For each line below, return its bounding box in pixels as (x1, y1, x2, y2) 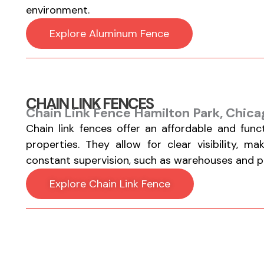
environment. (25, 3, 90, 17)
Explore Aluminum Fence (49, 27, 169, 41)
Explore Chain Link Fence (49, 177, 170, 191)
